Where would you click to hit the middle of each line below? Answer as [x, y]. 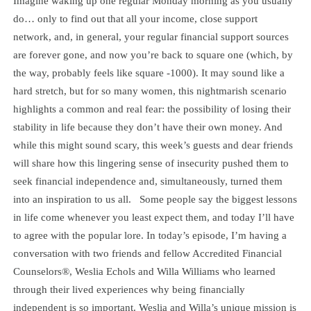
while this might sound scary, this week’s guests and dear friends [153, 145]
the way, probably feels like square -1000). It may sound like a [149, 73]
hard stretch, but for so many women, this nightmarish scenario [150, 91]
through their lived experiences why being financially [129, 289]
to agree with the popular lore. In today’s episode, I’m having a [150, 235]
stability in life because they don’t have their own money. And [148, 127]
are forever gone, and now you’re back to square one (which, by [153, 55]
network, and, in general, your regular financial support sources [151, 37]
